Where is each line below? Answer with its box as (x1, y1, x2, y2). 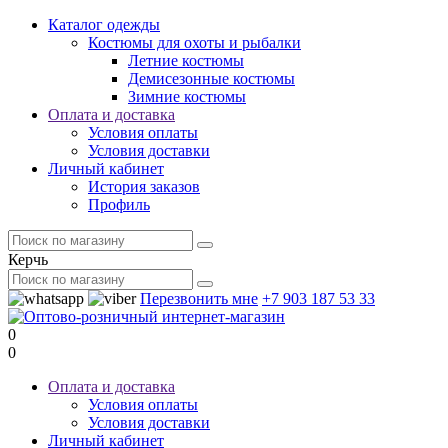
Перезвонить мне (140, 290, 258, 307)
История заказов (88, 178, 200, 195)
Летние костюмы (128, 52, 244, 69)
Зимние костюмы (128, 88, 246, 105)
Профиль (88, 196, 150, 213)
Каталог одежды (48, 16, 160, 33)
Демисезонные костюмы (128, 70, 295, 87)
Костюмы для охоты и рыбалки (88, 34, 301, 51)
